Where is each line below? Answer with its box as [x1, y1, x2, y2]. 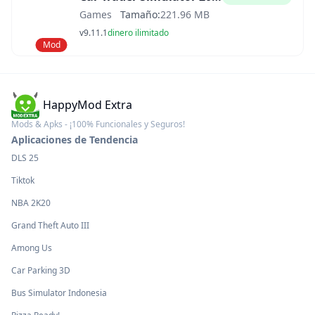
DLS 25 [11, 152, 39, 164]
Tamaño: [120, 8, 160, 21]
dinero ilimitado [108, 27, 169, 39]
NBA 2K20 [11, 197, 51, 209]
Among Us [11, 242, 52, 254]
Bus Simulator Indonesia [11, 287, 107, 299]
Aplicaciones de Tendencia [11, 133, 138, 146]
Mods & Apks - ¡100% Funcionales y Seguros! [11, 118, 185, 130]
